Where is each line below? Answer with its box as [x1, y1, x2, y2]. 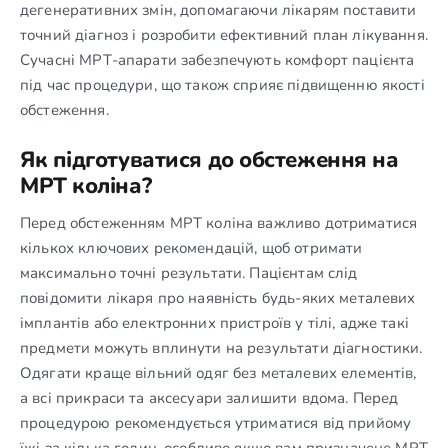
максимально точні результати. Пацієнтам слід [20, 262, 358, 283]
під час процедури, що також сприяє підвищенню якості [20, 74, 425, 95]
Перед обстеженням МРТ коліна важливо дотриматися [20, 212, 418, 233]
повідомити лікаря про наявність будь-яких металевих [20, 287, 416, 308]
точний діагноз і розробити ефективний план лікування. [20, 24, 428, 45]
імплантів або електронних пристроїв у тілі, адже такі [20, 312, 409, 333]
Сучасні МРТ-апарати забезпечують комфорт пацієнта [20, 49, 415, 70]
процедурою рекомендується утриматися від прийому [20, 412, 412, 433]
